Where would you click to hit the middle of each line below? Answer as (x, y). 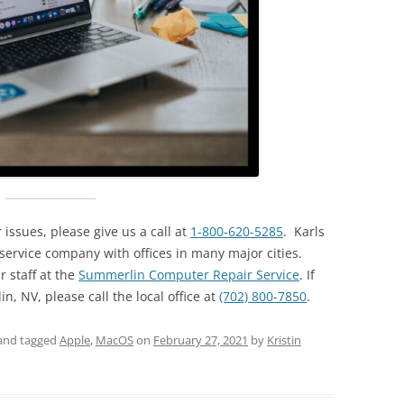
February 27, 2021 (201, 340)
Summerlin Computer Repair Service (189, 275)
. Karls (304, 231)
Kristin (284, 340)
